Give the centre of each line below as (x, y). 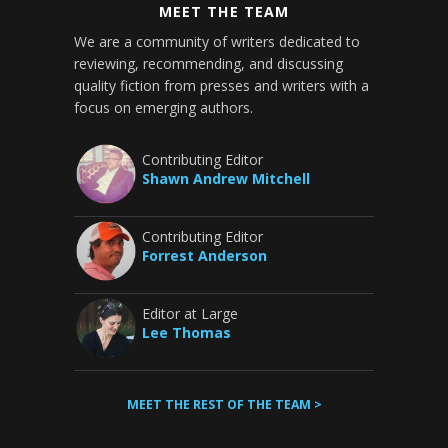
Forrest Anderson (204, 255)
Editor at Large (190, 313)
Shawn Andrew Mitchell (226, 178)
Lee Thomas (186, 332)
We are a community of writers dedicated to (217, 41)
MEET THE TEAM (224, 11)
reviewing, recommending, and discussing (208, 63)
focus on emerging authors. (163, 107)
